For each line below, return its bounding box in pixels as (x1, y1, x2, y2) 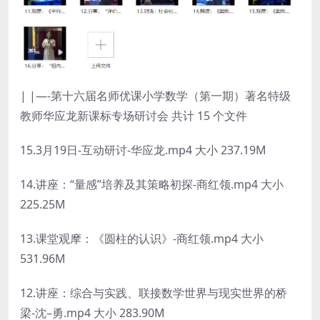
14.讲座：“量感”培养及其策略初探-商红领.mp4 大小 (20, 176, 284, 192)
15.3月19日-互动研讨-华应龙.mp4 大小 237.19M (20, 141, 266, 158)
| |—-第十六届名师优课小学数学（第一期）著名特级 (20, 87, 291, 104)
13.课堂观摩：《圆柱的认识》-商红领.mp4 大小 (20, 230, 264, 246)
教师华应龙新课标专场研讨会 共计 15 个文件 (20, 107, 247, 124)
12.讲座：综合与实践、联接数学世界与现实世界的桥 (20, 284, 287, 301)
